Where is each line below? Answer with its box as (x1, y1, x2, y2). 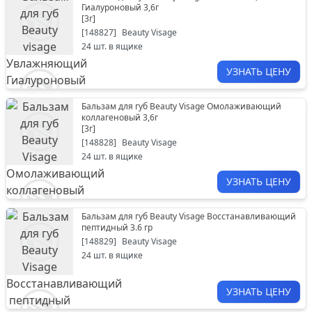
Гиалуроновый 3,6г (81, 1, 159, 13)
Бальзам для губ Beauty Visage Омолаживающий (81, 100, 281, 112)
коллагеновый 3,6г (81, 111, 158, 123)
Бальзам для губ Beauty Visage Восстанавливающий (81, 210, 296, 222)
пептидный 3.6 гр (81, 221, 153, 233)
